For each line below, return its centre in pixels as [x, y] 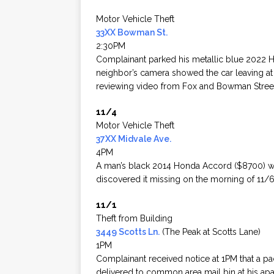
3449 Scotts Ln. [128, 232]
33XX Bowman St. [132, 33]
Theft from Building [134, 219]
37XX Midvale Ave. [134, 139]
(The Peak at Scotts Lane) [210, 232]
